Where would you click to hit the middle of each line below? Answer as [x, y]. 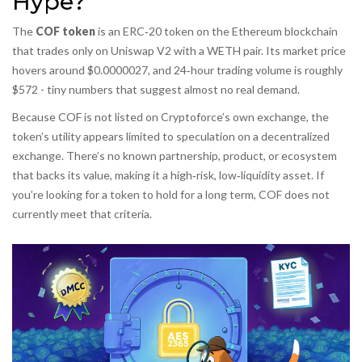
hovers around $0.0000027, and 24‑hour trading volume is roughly [177, 70]
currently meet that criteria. [82, 214]
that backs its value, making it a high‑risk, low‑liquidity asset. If [168, 175]
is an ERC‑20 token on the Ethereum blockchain [218, 32]
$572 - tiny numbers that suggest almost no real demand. [156, 90]
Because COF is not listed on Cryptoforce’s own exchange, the [170, 117]
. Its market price [303, 51]
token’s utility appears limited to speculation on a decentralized [171, 137]
